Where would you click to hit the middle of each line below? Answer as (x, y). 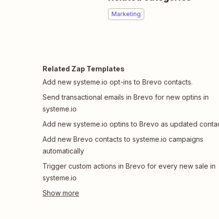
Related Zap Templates (84, 69)
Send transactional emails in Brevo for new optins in (126, 97)
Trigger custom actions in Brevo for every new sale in (129, 166)
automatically (63, 151)
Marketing (126, 14)
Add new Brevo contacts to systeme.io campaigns (123, 139)
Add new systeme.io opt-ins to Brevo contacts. (118, 82)
